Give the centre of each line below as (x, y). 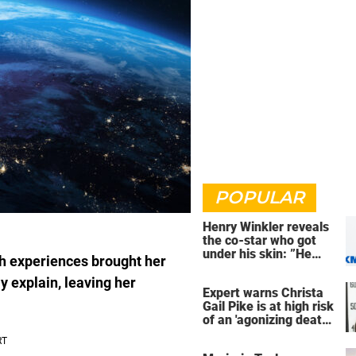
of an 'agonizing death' (266, 319)
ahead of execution (258, 333)
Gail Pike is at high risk (268, 306)
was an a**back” (250, 267)
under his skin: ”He (257, 254)
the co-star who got (259, 240)
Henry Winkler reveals (266, 227)
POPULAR (259, 197)
